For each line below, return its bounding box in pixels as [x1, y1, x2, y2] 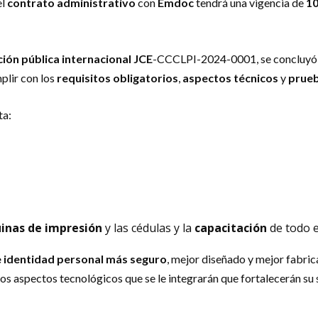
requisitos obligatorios [57, 70, 178, 84]
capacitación [194, 219, 267, 236]
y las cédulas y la [102, 219, 194, 236]
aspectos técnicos [182, 70, 278, 84]
